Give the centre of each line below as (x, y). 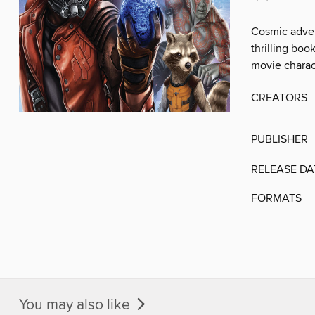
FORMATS (276, 199)
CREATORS (279, 98)
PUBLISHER (279, 140)
